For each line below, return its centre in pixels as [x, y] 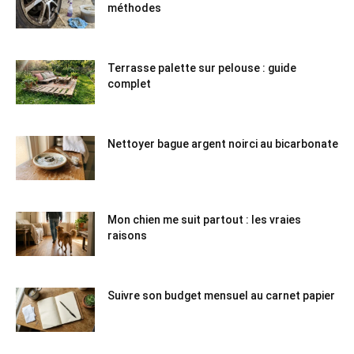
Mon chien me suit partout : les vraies [204, 220]
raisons [127, 236]
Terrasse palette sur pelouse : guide [202, 68]
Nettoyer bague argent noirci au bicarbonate [223, 144]
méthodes [134, 8]
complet [129, 84]
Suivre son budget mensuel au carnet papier [221, 296]
